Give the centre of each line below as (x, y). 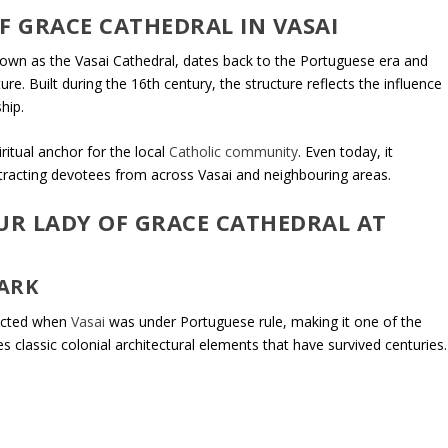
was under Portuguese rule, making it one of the (264, 322)
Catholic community (234, 151)
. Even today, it (346, 151)
